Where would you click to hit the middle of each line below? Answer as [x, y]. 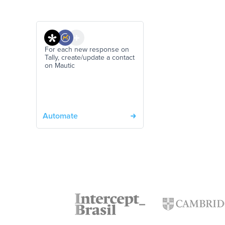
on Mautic [60, 66]
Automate [60, 116]
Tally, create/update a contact [90, 58]
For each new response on [87, 50]
